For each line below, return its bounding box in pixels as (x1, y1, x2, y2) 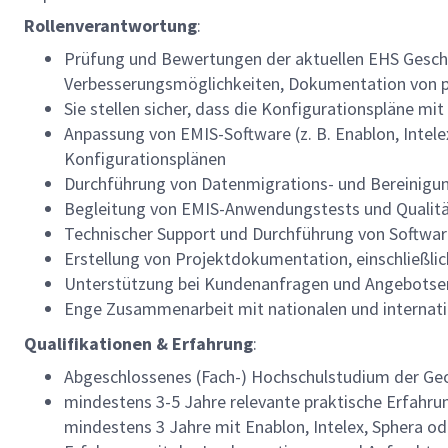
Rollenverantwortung (24, 14, 197, 37)
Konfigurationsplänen (64, 147, 226, 170)
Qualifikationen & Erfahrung (24, 332, 253, 355)
